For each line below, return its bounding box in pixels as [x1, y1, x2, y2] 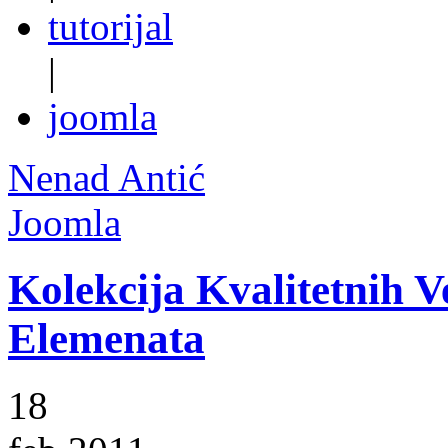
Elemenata [8, 314, 205, 362]
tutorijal [48, 4, 173, 48]
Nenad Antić [8, 155, 205, 199]
